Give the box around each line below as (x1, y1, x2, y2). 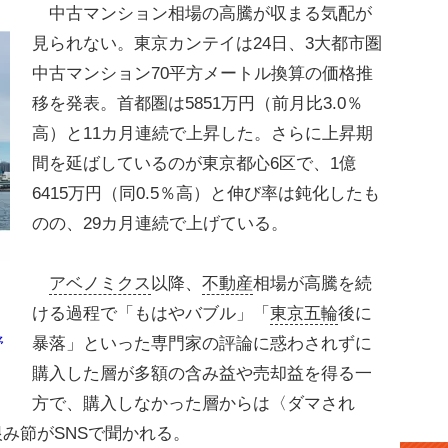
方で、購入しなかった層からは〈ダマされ (32, 394, 355, 413)
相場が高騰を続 (253, 274, 372, 293)
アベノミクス (49, 274, 151, 293)
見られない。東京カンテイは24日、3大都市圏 (32, 34, 382, 53)
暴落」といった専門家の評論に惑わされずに (32, 334, 372, 353)
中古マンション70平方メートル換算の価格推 (32, 64, 373, 83)
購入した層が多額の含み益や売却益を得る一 (32, 364, 372, 383)
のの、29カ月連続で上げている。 (32, 214, 288, 233)
